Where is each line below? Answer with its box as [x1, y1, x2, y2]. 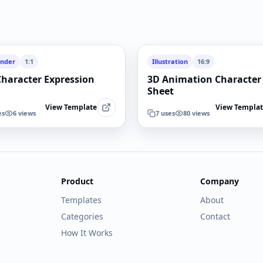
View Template [45, 102, 97, 112]
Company [200, 176, 239, 187]
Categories [61, 211, 103, 222]
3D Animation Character [147, 73, 261, 86]
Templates [61, 194, 102, 205]
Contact [200, 211, 230, 222]
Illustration [152, 57, 188, 66]
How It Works [61, 227, 113, 238]
